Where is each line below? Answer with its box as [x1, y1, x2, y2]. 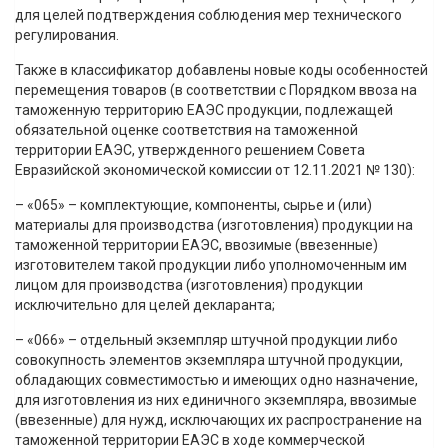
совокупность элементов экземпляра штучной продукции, [15, 352, 403, 369]
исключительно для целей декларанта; [15, 297, 275, 314]
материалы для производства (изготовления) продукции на [15, 217, 413, 234]
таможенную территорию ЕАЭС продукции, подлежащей [15, 102, 393, 119]
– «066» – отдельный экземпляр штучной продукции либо [15, 332, 398, 349]
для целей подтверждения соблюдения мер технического [15, 7, 402, 24]
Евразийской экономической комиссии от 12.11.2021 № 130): [15, 162, 415, 179]
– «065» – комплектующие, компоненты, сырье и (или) [15, 197, 372, 214]
